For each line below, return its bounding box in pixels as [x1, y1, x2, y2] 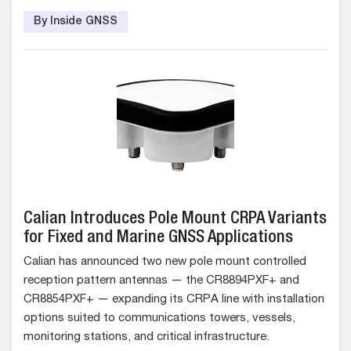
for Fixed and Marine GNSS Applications [24, 230, 293, 247]
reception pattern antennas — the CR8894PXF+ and [24, 275, 299, 287]
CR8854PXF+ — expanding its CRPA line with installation [24, 294, 324, 306]
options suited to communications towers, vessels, [24, 313, 295, 324]
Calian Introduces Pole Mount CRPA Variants [24, 211, 327, 228]
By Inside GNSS [34, 16, 118, 27]
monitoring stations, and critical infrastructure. [24, 331, 270, 343]
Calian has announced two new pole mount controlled [24, 256, 306, 268]
